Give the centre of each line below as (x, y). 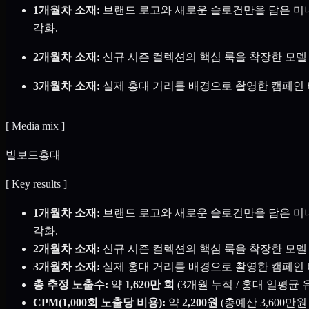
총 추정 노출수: (71, 285)
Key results (36, 184)
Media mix (35, 126)
